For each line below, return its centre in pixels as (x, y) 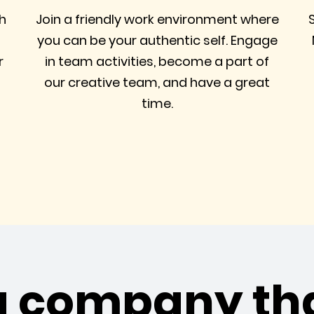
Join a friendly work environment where (157, 19)
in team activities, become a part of (157, 61)
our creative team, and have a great (157, 82)
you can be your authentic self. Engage (157, 40)
